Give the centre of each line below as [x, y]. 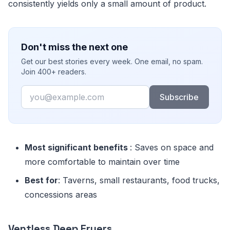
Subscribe [179, 97]
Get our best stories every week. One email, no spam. [112, 61]
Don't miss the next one [74, 47]
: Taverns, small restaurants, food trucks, [139, 180]
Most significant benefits [77, 147]
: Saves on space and [172, 147]
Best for [41, 180]
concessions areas [61, 195]
